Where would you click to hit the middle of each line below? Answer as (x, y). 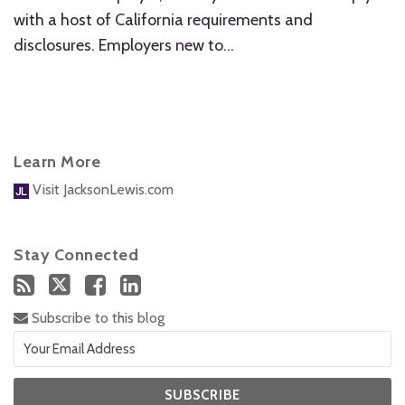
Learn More (57, 162)
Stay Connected (76, 255)
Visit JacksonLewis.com (101, 189)
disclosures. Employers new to (118, 45)
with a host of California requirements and (163, 20)
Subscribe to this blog (96, 318)
